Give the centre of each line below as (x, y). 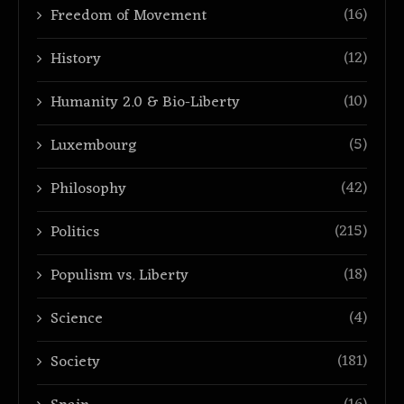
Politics (75, 233)
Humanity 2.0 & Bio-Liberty (145, 103)
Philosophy (88, 190)
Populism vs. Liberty (119, 276)
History (76, 60)
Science (77, 320)
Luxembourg (93, 147)
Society (75, 363)
